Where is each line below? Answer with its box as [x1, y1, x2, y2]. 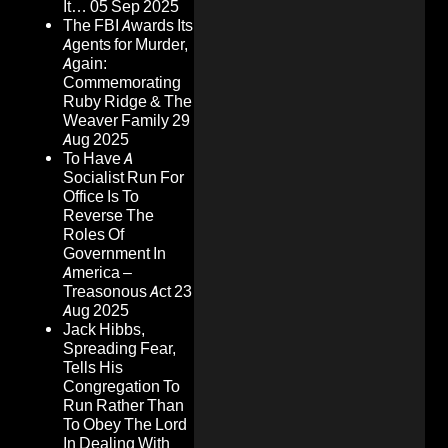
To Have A [63, 149, 133, 169]
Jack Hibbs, [63, 320, 145, 340]
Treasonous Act [63, 282, 171, 302]
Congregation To [63, 377, 180, 397]
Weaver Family [63, 111, 169, 131]
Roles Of [63, 225, 124, 245]
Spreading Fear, [63, 339, 176, 359]
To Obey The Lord [63, 415, 187, 435]
